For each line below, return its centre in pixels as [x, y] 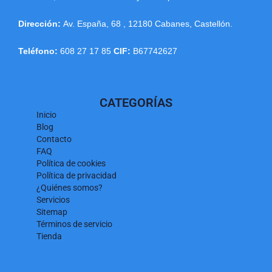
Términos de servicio [74, 224]
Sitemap [52, 212]
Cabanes [172, 24]
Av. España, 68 [93, 24]
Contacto [54, 139]
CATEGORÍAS [136, 103]
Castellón [212, 24]
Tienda [49, 236]
